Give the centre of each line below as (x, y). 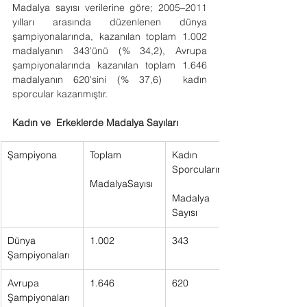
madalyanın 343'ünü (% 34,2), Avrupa (110, 51)
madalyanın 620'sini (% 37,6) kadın (110, 79)
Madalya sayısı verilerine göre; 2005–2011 (110, 8)
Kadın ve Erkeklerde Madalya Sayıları (95, 123)
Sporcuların (201, 169)
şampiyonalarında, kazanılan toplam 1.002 (110, 36)
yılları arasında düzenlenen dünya (110, 22)
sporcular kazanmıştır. (60, 94)
